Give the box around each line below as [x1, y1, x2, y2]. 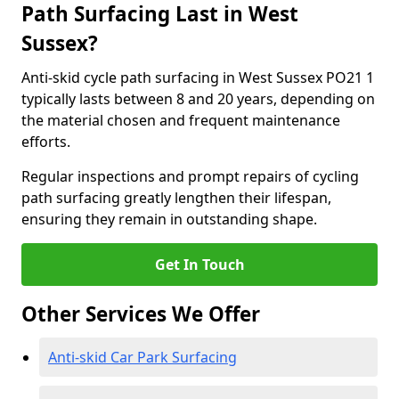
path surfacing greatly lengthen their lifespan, [21, 188, 331, 208]
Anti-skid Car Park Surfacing [48, 347, 237, 367]
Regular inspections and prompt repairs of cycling [21, 167, 359, 186]
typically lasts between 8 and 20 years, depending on [21, 89, 375, 109]
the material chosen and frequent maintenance [21, 110, 340, 130]
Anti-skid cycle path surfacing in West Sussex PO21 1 [21, 68, 374, 87]
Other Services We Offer [21, 300, 260, 328]
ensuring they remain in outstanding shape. [21, 209, 317, 229]
